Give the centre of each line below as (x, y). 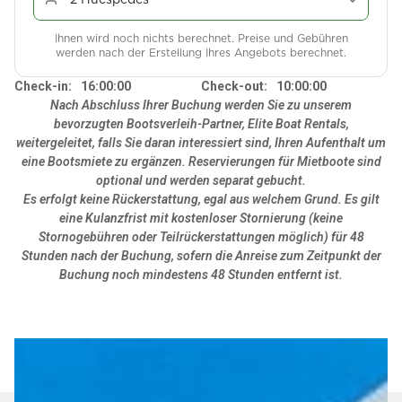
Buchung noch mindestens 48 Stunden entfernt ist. (201, 274)
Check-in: (43, 86)
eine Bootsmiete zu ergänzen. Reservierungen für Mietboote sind (201, 161)
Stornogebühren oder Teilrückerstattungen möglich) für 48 (201, 236)
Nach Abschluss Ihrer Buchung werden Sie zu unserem (201, 105)
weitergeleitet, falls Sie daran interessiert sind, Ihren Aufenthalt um (201, 142)
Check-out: (234, 86)
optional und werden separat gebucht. (201, 180)
